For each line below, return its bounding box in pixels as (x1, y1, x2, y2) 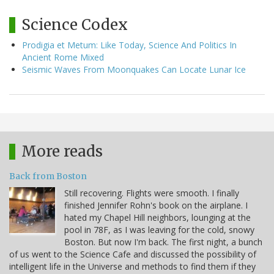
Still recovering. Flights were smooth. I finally (64, 187, 239, 199)
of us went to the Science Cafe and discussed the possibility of (9, 248, 256, 260)
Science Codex (21, 15, 128, 34)
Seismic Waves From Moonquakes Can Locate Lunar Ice (22, 63, 246, 75)
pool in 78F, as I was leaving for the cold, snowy (64, 223, 254, 235)
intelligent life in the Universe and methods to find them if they (9, 260, 256, 272)
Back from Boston (9, 170, 87, 182)
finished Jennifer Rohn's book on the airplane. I (64, 199, 248, 211)
